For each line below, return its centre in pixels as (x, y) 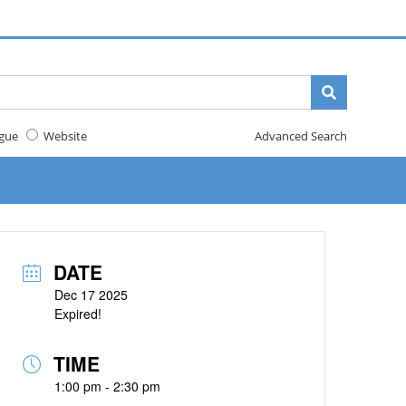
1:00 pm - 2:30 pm (108, 386)
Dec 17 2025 (92, 295)
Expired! (78, 314)
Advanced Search (300, 136)
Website (62, 136)
